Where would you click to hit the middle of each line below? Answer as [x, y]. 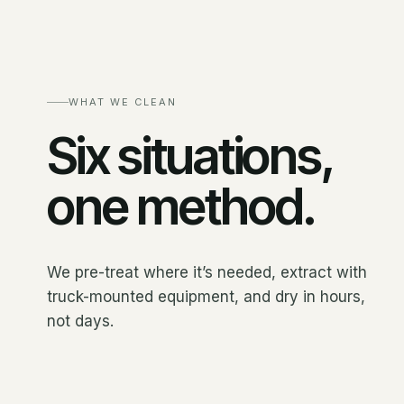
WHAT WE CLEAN [123, 102]
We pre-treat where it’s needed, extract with [207, 272]
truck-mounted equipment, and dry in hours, [206, 297]
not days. [80, 321]
